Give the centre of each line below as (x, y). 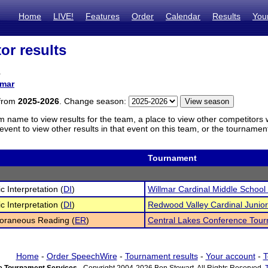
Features (103, 16)
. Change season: (94, 101)
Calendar (183, 16)
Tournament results (161, 256)
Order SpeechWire (82, 256)
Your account (230, 256)
